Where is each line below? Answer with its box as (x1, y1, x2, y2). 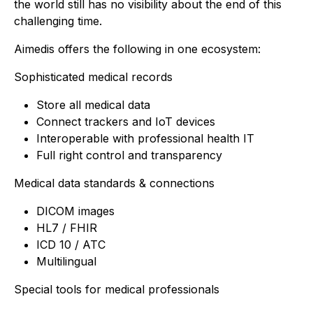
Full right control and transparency (36, 148, 222, 163)
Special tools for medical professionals (14, 282, 219, 297)
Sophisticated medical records (14, 70, 173, 85)
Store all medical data (36, 98, 150, 112)
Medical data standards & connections (14, 176, 214, 191)
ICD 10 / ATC (36, 238, 105, 252)
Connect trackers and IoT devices (36, 115, 215, 129)
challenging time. (14, 14, 102, 29)
